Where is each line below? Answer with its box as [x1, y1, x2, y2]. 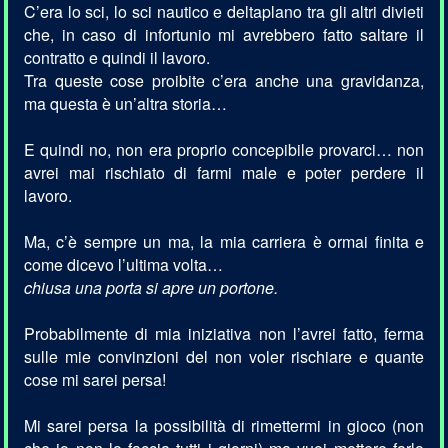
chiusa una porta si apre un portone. [24, 276, 282, 300]
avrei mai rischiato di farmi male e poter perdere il [24, 161, 424, 185]
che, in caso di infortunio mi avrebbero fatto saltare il [24, 23, 424, 47]
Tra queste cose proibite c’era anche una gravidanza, [24, 69, 424, 93]
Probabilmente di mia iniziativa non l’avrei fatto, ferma [24, 322, 424, 346]
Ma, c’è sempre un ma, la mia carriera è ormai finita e [24, 230, 424, 254]
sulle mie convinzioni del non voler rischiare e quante [24, 345, 424, 369]
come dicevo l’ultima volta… [24, 253, 227, 277]
